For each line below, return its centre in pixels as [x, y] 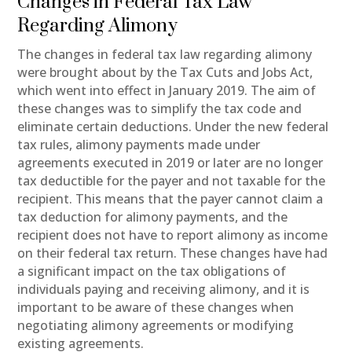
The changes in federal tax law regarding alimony [165, 54]
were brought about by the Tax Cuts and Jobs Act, [165, 72]
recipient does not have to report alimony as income [173, 235]
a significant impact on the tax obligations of [152, 271]
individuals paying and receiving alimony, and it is [164, 289]
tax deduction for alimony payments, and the [153, 216]
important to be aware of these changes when [156, 307]
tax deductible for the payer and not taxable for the [172, 180]
